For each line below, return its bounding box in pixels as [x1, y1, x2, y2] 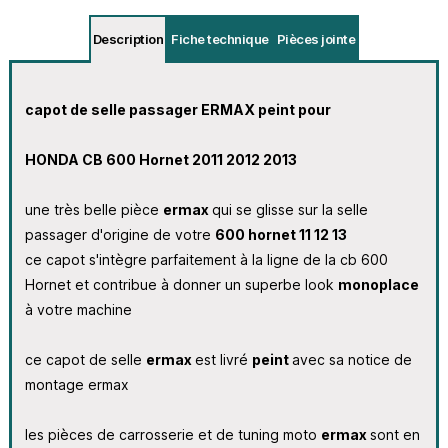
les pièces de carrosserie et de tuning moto [24, 425, 321, 443]
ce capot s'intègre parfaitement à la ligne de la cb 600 [24, 250, 388, 268]
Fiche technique [171, 30, 269, 47]
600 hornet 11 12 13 [214, 225, 347, 243]
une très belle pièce [24, 200, 163, 218]
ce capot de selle [24, 350, 146, 368]
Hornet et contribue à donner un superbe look [24, 275, 338, 293]
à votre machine [24, 300, 132, 318]
